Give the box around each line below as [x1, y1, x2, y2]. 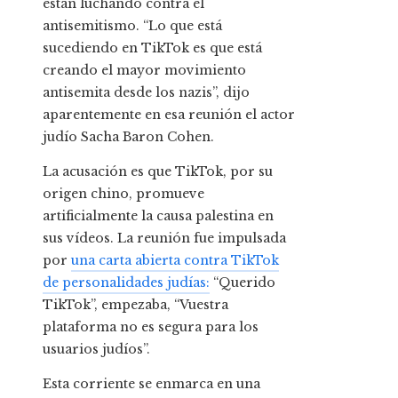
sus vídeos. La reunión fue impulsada [43, 230, 286, 247]
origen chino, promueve [43, 186, 204, 203]
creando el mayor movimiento [43, 62, 246, 79]
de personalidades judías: [43, 275, 210, 291]
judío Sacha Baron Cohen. [43, 129, 214, 146]
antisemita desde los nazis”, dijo [43, 84, 250, 101]
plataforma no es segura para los [43, 319, 259, 336]
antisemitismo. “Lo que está [43, 18, 222, 35]
